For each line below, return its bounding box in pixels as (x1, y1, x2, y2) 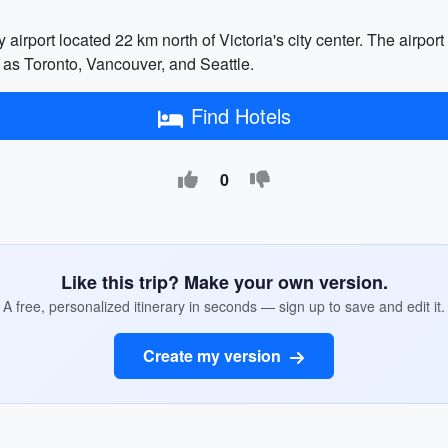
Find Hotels (190, 101, 291, 130)
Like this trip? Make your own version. (60, 269, 388, 295)
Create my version (143, 344, 285, 367)
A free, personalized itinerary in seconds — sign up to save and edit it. (3, 296, 445, 316)
